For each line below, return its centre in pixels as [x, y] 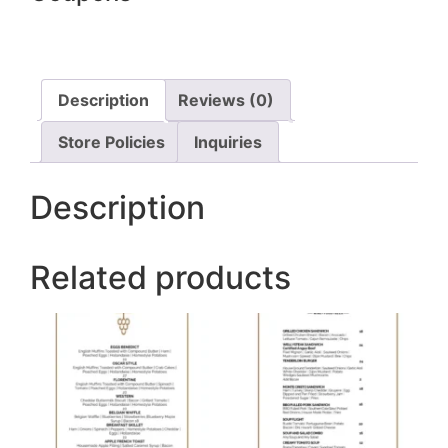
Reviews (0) [226, 99]
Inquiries [228, 141]
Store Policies [111, 141]
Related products [160, 277]
